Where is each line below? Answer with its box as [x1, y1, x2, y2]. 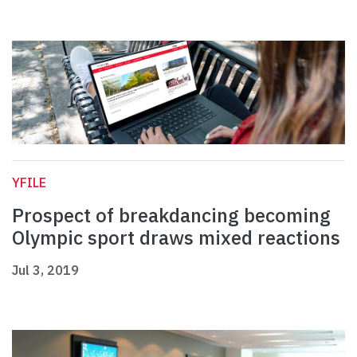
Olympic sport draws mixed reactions [12, 225, 340, 251]
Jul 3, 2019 [12, 262, 79, 279]
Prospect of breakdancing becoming [12, 202, 331, 229]
